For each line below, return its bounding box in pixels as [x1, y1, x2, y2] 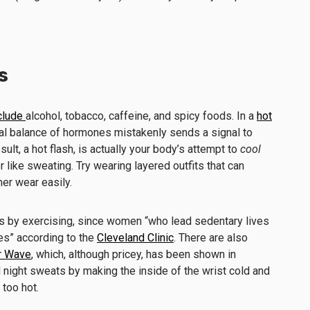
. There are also [174, 230, 248, 244]
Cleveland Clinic [97, 230, 174, 244]
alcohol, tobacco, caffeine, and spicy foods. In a [26, 109, 257, 122]
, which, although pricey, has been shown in [31, 247, 236, 261]
